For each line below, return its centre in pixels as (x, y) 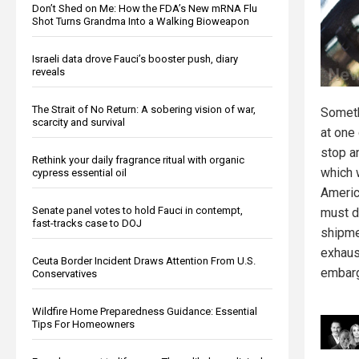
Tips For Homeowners (83, 324)
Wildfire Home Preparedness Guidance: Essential (145, 311)
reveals (48, 71)
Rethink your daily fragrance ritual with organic (138, 159)
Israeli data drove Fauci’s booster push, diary (135, 58)
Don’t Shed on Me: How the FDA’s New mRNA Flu (145, 8)
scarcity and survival (79, 122)
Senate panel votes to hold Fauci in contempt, (137, 210)
